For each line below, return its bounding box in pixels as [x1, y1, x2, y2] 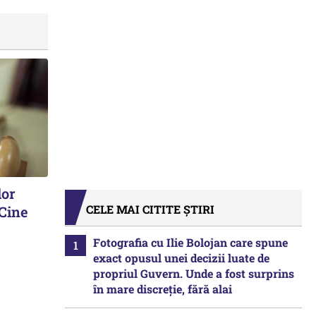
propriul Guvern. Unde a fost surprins [93, 266, 294, 281]
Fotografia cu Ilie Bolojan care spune [93, 235, 288, 250]
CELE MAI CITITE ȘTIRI [86, 202, 214, 217]
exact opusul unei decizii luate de [93, 250, 269, 265]
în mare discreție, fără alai [93, 281, 232, 296]
